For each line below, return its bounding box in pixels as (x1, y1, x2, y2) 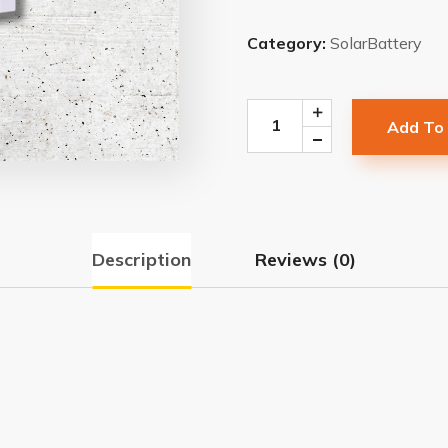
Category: (247, 33, 331, 54)
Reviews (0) (255, 248, 356, 271)
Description (92, 248, 191, 271)
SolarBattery (330, 33, 423, 54)
